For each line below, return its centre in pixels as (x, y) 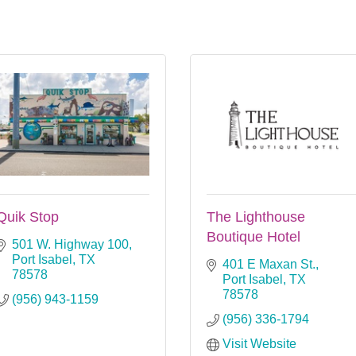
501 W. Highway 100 (70, 244)
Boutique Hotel (253, 236)
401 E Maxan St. (269, 264)
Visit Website (259, 343)
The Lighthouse (256, 217)
